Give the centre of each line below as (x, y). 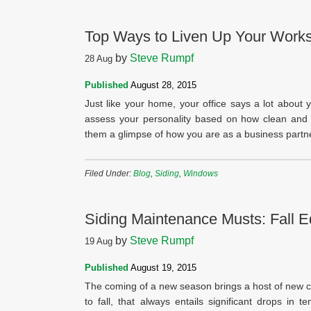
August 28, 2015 (162, 85)
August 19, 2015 (162, 268)
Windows (201, 174)
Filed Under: (109, 174)
